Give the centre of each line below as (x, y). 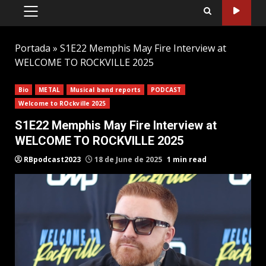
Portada (33, 48)
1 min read (187, 159)
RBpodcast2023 (52, 159)
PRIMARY (50, 17)
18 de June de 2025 (128, 159)
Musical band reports (105, 89)
